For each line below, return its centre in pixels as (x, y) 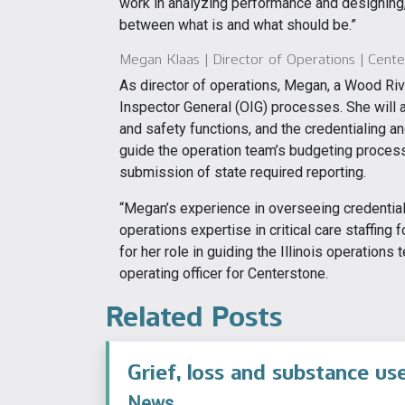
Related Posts (194, 316)
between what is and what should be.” (238, 24)
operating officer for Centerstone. (224, 273)
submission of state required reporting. (243, 172)
